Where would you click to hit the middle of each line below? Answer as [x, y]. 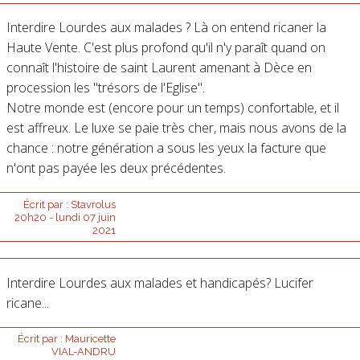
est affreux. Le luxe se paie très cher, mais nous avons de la [176, 128]
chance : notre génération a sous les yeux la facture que [166, 148]
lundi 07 [75, 218]
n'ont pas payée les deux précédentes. [116, 168]
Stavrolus [93, 205]
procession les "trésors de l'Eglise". [105, 88]
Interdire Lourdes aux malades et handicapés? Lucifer [160, 282]
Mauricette [90, 338]
